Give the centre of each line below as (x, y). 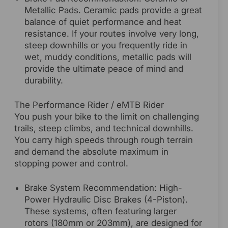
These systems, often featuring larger (101, 211)
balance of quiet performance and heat (103, 22)
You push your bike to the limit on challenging (107, 116)
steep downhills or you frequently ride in (106, 45)
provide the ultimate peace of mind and (104, 68)
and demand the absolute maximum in (91, 151)
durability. (44, 80)
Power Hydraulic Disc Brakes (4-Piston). (106, 199)
